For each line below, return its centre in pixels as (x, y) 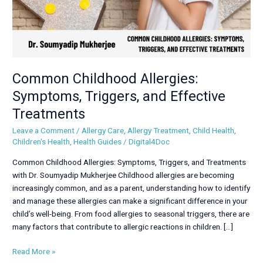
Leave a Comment (44, 131)
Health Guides (98, 142)
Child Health (214, 131)
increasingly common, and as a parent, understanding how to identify (131, 188)
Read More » (34, 252)
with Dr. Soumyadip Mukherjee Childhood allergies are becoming (124, 175)
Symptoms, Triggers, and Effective (119, 96)
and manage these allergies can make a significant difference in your (130, 200)
